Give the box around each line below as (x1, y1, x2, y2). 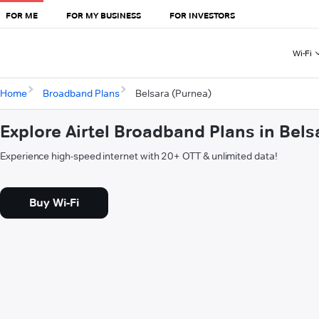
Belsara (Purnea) (135, 87, 211, 100)
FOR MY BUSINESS (66, 9, 141, 21)
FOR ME (6, 9, 38, 21)
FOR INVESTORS (169, 9, 235, 21)
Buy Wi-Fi (29, 196, 79, 210)
